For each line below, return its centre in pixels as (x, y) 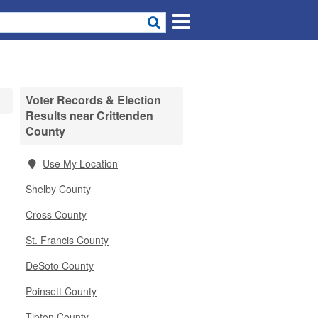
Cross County (56, 214)
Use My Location (80, 163)
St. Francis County (67, 240)
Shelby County (58, 189)
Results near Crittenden (89, 115)
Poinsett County (61, 291)
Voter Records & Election (93, 100)
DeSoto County (60, 265)
